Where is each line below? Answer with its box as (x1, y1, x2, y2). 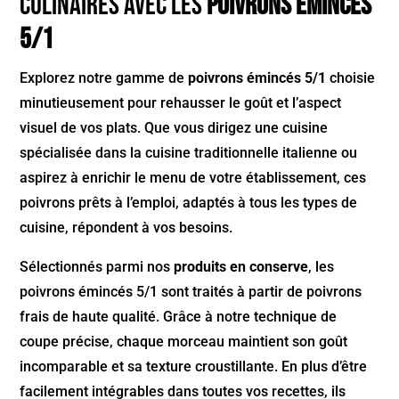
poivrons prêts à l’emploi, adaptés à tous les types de (20, 194, 358, 212)
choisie (326, 69, 376, 87)
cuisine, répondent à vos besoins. (20, 219, 233, 237)
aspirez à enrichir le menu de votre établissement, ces (20, 169, 367, 187)
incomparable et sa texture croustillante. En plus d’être (20, 358, 368, 376)
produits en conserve (174, 258, 309, 276)
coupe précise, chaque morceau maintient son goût (20, 333, 348, 351)
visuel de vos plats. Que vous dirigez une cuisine (20, 119, 329, 137)
